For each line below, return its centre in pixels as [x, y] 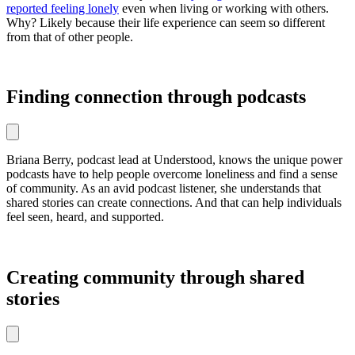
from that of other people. [70, 36]
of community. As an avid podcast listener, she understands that [164, 189]
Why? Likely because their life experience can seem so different [166, 22]
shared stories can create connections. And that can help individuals [174, 203]
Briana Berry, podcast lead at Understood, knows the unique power [174, 160]
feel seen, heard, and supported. [85, 217]
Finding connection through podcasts [156, 97]
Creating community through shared [155, 278]
